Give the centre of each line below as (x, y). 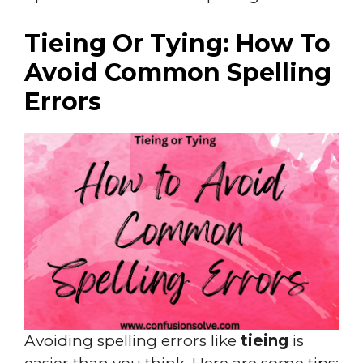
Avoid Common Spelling (178, 73)
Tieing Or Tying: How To (177, 43)
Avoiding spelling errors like (132, 340)
